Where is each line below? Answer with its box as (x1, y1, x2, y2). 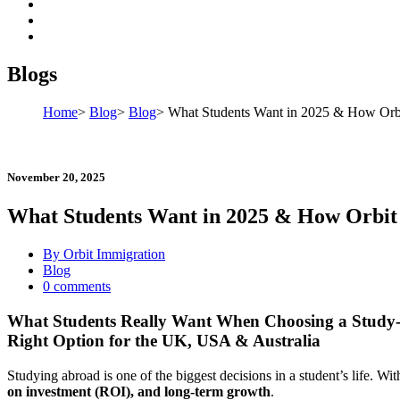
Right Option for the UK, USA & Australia (7, 330, 321, 350)
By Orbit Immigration (43, 246, 165, 262)
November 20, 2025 (7, 170, 105, 184)
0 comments (43, 279, 111, 295)
